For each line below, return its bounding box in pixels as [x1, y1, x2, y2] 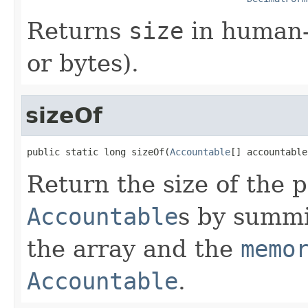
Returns [27, 16, 129, 45]
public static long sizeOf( [27, 146, 170, 157]
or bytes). [27, 49, 139, 77]
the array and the [27, 234, 241, 263]
